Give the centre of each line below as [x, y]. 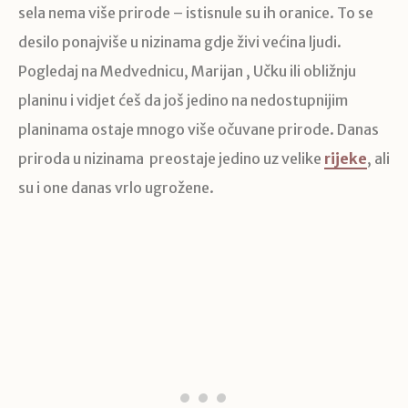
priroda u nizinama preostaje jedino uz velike [171, 159]
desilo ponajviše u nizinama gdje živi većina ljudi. [180, 42]
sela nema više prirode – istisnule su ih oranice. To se [196, 13]
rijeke [346, 159]
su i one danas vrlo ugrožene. [116, 188]
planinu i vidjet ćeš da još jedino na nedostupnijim [183, 101]
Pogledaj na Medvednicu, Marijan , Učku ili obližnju [187, 71]
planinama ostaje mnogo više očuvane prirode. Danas [199, 130]
